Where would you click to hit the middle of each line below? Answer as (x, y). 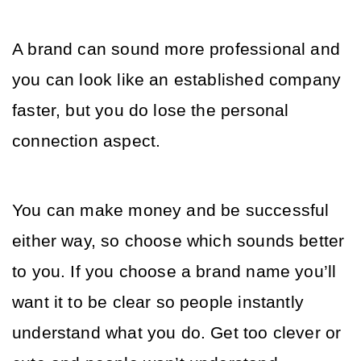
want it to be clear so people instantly (158, 302)
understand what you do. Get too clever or (177, 333)
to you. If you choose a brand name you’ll (174, 272)
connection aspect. (89, 141)
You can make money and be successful (171, 210)
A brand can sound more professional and (176, 49)
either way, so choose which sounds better (178, 241)
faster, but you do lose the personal (151, 110)
